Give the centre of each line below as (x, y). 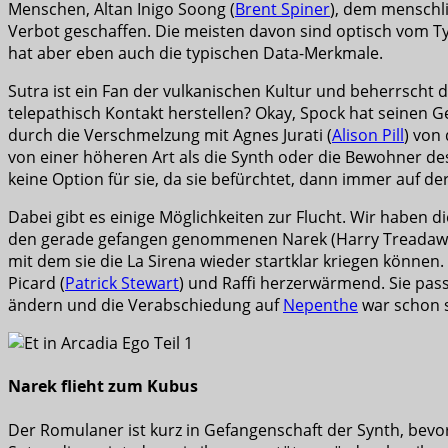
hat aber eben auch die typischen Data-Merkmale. (195, 53)
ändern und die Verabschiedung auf (145, 305)
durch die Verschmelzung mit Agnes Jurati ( (170, 135)
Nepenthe (320, 305)
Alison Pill (368, 135)
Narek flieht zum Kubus (103, 386)
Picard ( (36, 283)
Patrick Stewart (122, 283)
